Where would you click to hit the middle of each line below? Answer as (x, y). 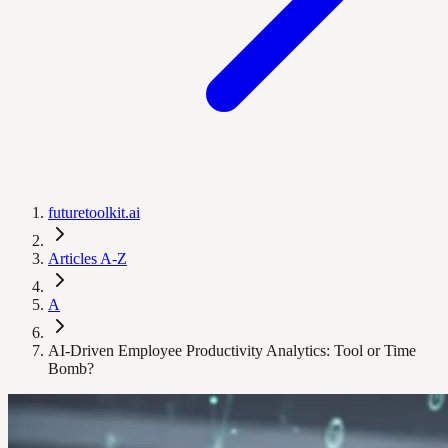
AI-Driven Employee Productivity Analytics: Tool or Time (232, 350)
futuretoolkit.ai (94, 212)
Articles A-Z (87, 258)
